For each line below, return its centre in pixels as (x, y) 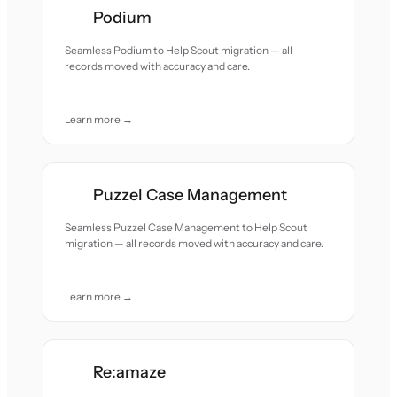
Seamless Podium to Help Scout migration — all (179, 50)
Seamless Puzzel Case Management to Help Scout (187, 227)
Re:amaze (130, 372)
